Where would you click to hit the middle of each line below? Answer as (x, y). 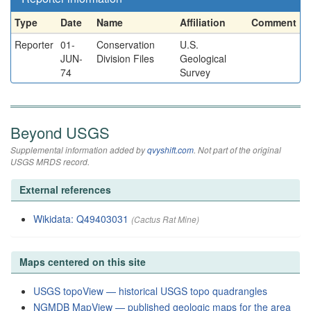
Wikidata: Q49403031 (81, 219)
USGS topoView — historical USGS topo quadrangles (150, 291)
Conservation (126, 44)
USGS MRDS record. (50, 161)
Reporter (34, 44)
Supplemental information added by (79, 150)
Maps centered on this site (83, 262)
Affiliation (203, 22)
